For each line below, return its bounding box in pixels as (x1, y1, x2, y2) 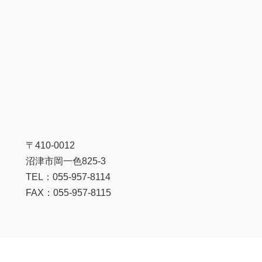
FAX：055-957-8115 (25, 187, 111, 198)
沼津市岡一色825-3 (25, 156, 106, 166)
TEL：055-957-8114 (25, 171, 111, 182)
